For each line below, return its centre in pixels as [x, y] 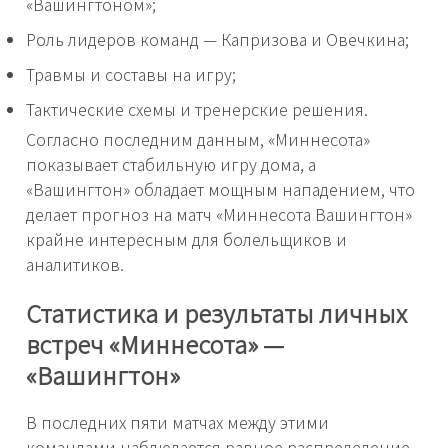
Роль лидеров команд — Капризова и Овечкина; [217, 39]
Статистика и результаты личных [216, 312]
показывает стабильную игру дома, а [171, 164]
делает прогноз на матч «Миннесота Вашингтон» [219, 214]
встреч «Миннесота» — [155, 343]
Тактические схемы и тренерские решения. [197, 109]
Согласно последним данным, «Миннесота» [198, 139]
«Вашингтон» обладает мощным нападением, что [220, 189]
